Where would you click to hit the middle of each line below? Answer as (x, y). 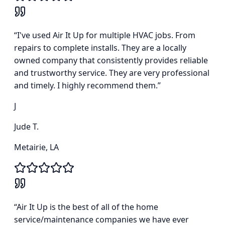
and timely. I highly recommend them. (86, 86)
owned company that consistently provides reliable (111, 61)
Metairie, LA (36, 147)
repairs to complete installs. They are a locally (100, 48)
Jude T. (26, 127)
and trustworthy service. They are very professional (112, 73)
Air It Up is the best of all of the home (87, 207)
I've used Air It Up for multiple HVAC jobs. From (106, 35)
